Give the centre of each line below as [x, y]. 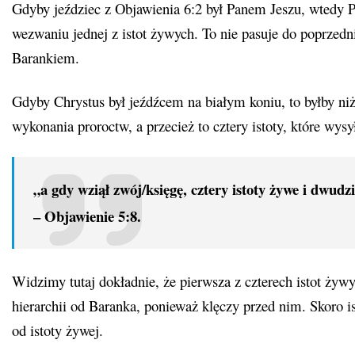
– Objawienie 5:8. [87, 216]
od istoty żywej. [57, 330]
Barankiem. [46, 57]
